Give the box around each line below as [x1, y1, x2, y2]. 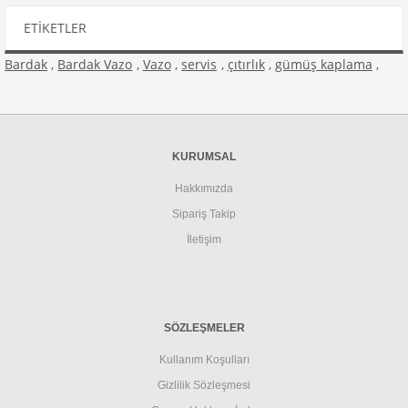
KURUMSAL [172, 150, 236, 162]
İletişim [187, 233, 221, 246]
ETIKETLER [24, 19, 87, 36]
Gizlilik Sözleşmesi [158, 379, 250, 392]
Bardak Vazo [57, 56, 133, 73]
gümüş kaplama [274, 56, 372, 73]
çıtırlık [227, 56, 265, 73]
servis [181, 56, 218, 73]
